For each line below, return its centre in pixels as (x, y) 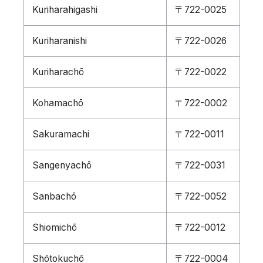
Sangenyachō (62, 165)
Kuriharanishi (59, 41)
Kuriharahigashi (65, 10)
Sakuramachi (60, 134)
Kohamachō (58, 103)
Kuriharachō (58, 72)
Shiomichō (54, 227)
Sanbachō (54, 196)
